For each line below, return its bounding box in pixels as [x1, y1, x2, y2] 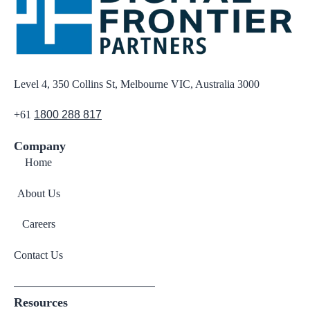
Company [14, 139, 73, 154]
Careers [21, 218, 55, 230]
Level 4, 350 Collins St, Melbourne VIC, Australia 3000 [14, 77, 259, 90]
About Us [17, 187, 60, 199]
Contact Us [14, 248, 63, 261]
